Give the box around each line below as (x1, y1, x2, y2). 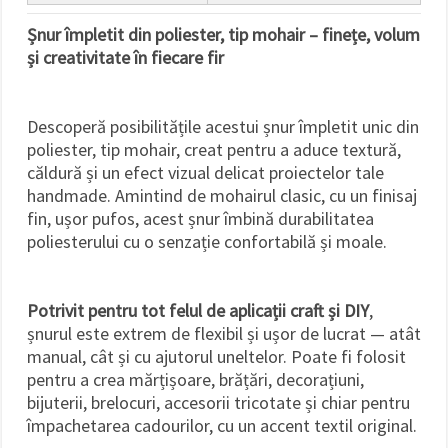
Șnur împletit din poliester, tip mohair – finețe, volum (27, 22, 420, 46)
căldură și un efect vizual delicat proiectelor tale (27, 160, 384, 184)
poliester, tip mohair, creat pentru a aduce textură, (27, 137, 401, 161)
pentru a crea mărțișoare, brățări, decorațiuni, (27, 367, 364, 391)
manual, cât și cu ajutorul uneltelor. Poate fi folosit (27, 344, 406, 368)
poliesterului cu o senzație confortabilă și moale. (27, 229, 387, 253)
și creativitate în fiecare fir (27, 45, 224, 69)
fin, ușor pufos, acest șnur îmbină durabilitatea (27, 206, 374, 230)
